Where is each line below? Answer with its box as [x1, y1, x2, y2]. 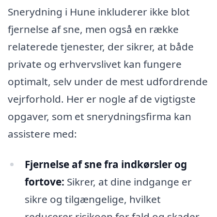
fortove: [24, 175, 64, 189]
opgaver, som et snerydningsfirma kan [8, 109, 191, 123]
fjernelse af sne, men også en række [8, 22, 179, 36]
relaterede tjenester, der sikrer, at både [8, 39, 194, 53]
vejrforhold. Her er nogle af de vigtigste [8, 92, 196, 106]
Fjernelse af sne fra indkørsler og [24, 157, 187, 171]
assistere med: [8, 126, 77, 140]
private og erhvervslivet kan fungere [8, 57, 182, 71]
